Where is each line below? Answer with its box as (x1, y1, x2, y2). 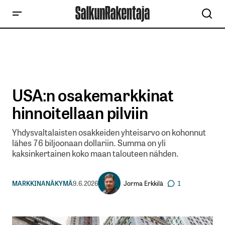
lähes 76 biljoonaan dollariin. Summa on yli (12, 136, 166, 149)
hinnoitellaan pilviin (12, 100, 148, 124)
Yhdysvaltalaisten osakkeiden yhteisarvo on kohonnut (12, 126, 206, 139)
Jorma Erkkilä (124, 178, 163, 188)
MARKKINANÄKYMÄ (12, 178, 73, 188)
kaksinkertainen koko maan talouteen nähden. (12, 147, 179, 160)
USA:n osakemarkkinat (12, 82, 174, 106)
